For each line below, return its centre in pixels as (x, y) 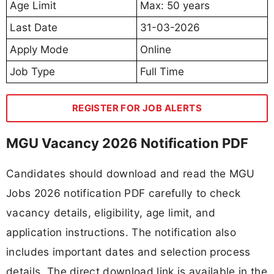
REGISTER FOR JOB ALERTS (137, 108)
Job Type (32, 71)
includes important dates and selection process (128, 251)
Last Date (34, 27)
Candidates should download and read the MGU (131, 173)
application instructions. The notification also (121, 232)
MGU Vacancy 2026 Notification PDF (127, 143)
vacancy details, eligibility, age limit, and (111, 212)
